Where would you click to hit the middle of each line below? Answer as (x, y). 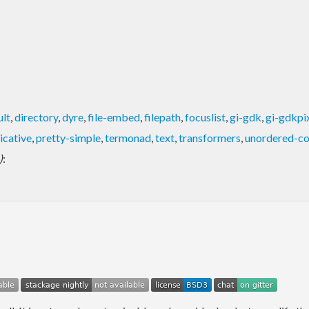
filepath (162, 117)
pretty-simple (68, 137)
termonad (128, 137)
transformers (210, 137)
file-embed (114, 117)
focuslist (205, 117)
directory (36, 117)
